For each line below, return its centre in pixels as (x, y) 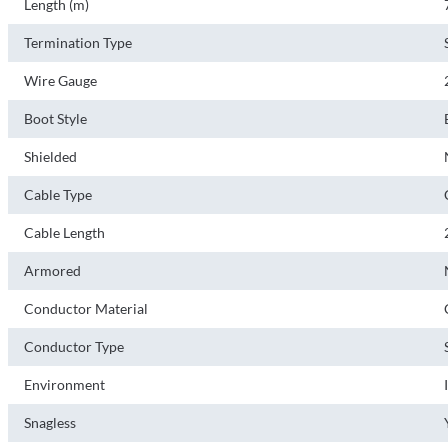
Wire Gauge (60, 80)
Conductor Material (86, 308)
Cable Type (58, 194)
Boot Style (55, 118)
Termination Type (78, 42)
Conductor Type (74, 346)
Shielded (50, 156)
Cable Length (64, 232)
